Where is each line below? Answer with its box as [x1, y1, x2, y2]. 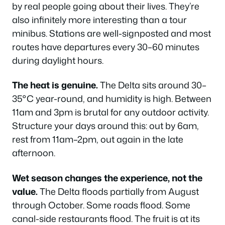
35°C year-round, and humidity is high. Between [12, 92, 211, 105]
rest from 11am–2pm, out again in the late [12, 133, 183, 146]
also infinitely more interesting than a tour [12, 13, 187, 26]
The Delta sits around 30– [98, 78, 206, 91]
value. [12, 184, 38, 198]
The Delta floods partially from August [38, 184, 199, 198]
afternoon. [12, 146, 55, 159]
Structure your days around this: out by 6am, [12, 119, 199, 132]
